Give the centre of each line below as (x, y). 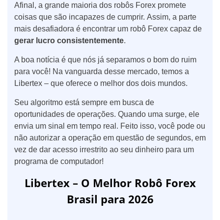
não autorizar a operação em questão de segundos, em (110, 138)
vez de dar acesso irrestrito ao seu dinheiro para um (104, 150)
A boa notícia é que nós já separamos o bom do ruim (105, 60)
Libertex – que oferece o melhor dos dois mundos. (101, 83)
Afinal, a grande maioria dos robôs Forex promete (100, 5)
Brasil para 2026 (110, 199)
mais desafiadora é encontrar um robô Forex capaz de (108, 29)
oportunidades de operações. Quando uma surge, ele (107, 114)
